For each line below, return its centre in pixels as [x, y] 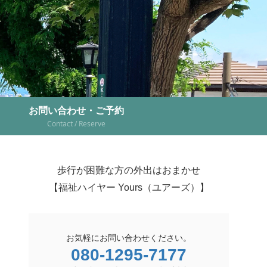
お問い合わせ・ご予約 [76, 111]
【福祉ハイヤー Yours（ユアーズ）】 [129, 187]
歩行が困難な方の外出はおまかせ [129, 170]
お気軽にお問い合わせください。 [129, 237]
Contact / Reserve [76, 124]
